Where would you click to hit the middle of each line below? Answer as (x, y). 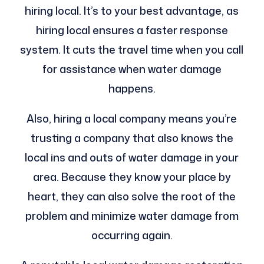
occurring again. (132, 235)
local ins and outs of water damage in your (132, 157)
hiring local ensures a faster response (132, 30)
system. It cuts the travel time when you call (132, 49)
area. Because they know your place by (132, 176)
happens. (132, 88)
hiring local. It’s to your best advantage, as (132, 10)
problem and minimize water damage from (132, 215)
